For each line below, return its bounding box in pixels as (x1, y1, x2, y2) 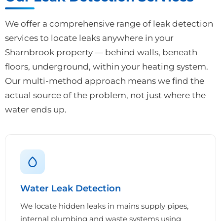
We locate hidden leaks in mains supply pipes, (20, 201, 188, 211)
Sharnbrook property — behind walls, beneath (5, 47, 197, 57)
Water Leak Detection (20, 182, 121, 194)
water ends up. (5, 104, 67, 114)
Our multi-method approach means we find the (5, 75, 204, 86)
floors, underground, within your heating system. (5, 61, 208, 72)
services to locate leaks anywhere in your (5, 33, 174, 43)
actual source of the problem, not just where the (5, 90, 206, 100)
